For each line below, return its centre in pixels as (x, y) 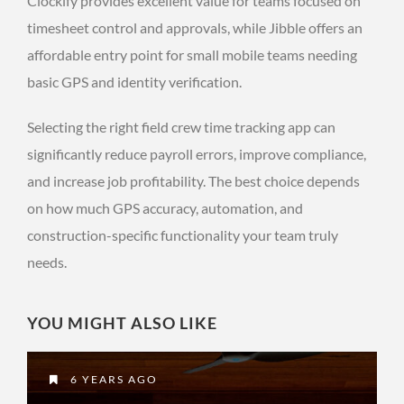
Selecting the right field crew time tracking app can (181, 126)
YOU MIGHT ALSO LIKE (122, 322)
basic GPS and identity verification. (134, 81)
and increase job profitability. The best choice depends (193, 180)
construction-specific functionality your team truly (183, 234)
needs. (47, 262)
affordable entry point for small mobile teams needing (192, 54)
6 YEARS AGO (112, 379)
